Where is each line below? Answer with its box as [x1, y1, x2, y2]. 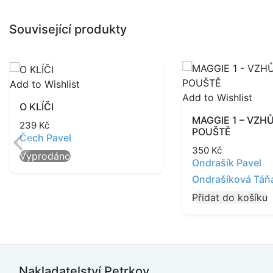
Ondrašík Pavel [192, 157, 262, 169]
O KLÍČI [19, 100, 54, 113]
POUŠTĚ [192, 126, 232, 138]
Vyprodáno [19, 149, 71, 162]
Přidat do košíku [192, 191, 268, 204]
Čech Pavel [19, 131, 72, 144]
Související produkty [9, 22, 127, 37]
